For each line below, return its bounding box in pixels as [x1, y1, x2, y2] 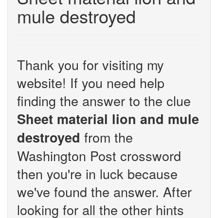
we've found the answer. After [17, 182, 192, 201]
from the [80, 127, 133, 146]
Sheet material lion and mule [17, 109, 199, 128]
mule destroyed [17, 3, 136, 28]
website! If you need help [17, 73, 164, 92]
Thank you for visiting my [17, 55, 164, 74]
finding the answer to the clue [17, 91, 191, 110]
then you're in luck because [17, 164, 178, 183]
